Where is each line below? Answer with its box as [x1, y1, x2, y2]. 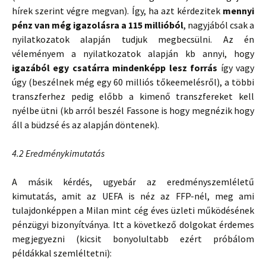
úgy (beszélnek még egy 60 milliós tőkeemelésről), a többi [12, 76, 254, 88]
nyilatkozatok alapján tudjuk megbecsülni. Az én [12, 33, 254, 45]
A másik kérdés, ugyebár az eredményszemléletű [12, 176, 254, 188]
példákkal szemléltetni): [12, 247, 112, 259]
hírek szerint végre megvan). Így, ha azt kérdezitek [12, 5, 223, 17]
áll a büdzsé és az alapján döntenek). [12, 119, 159, 131]
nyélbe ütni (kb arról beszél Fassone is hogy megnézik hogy [12, 104, 254, 116]
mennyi [223, 5, 254, 17]
